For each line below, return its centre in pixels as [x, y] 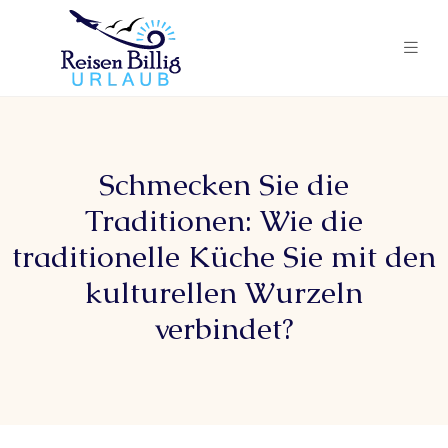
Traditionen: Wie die [224, 220]
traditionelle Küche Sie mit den [224, 256]
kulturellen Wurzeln [224, 292]
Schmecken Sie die [224, 184]
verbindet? [224, 328]
